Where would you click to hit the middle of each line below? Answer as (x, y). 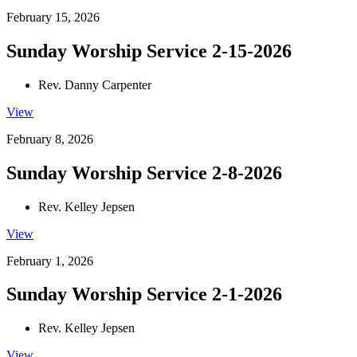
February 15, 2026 (53, 17)
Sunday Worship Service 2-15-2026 (149, 51)
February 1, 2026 (50, 261)
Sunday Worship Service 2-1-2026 (144, 294)
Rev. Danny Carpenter (95, 84)
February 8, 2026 (50, 139)
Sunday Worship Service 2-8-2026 (144, 173)
